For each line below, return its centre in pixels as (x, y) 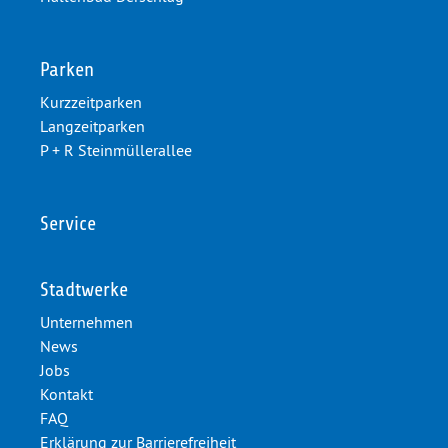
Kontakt (66, 394)
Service (68, 224)
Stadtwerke (84, 290)
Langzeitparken (92, 126)
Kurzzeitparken (91, 102)
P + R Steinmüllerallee (116, 150)
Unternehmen (86, 322)
